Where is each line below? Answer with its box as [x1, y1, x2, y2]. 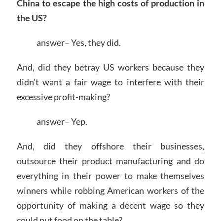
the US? [16, 12, 47, 24]
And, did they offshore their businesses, [16, 140, 205, 151]
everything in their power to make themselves [16, 170, 205, 181]
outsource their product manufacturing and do [16, 155, 205, 166]
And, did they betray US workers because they [16, 61, 205, 73]
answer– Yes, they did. [36, 37, 121, 48]
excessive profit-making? [16, 91, 110, 102]
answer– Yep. [36, 115, 87, 127]
